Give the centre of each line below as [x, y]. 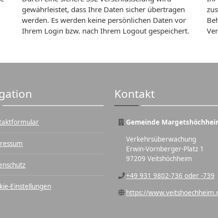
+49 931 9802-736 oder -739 [170, 176]
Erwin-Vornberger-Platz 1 [165, 149]
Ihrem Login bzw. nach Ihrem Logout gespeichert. [106, 31]
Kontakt [135, 94]
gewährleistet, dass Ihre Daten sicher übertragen [104, 9]
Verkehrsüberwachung [161, 139]
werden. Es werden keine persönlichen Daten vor [104, 20]
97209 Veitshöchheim [159, 159]
